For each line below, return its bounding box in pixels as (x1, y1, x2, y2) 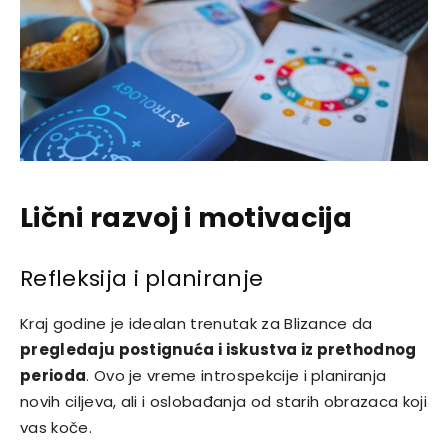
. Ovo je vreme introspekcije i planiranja (86, 365, 387, 387)
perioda (20, 365, 87, 387)
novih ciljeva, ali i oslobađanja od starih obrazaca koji (20, 391, 427, 413)
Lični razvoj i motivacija (20, 199, 352, 237)
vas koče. (20, 417, 92, 439)
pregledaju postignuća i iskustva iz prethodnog (20, 339, 417, 361)
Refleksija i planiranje (20, 263, 264, 295)
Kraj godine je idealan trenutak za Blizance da (20, 313, 373, 335)
